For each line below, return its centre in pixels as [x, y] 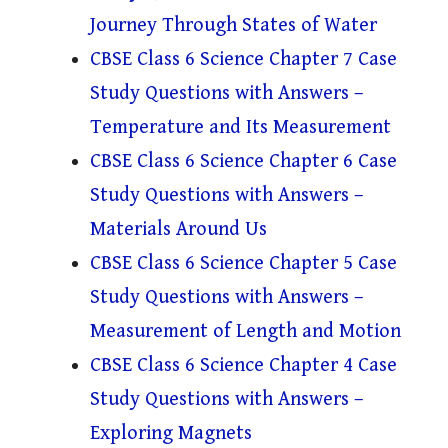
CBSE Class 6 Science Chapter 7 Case [243, 60]
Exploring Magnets [171, 434]
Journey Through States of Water [233, 26]
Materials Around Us [178, 230]
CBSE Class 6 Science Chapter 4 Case [243, 366]
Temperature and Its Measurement [240, 128]
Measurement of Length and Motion [245, 332]
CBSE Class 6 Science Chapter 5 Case [243, 264]
